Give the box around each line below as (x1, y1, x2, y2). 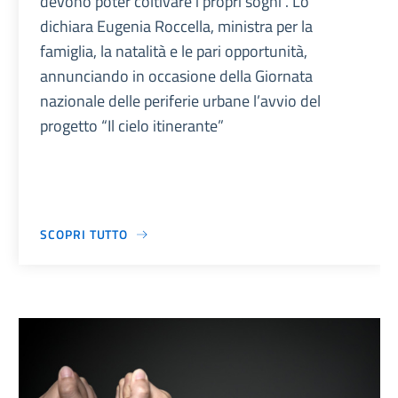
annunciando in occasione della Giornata (40, 64, 314, 89)
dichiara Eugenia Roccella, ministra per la (40, 14, 314, 39)
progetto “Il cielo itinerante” (40, 114, 225, 139)
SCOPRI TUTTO (40, 225, 129, 244)
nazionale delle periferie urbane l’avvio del (40, 89, 322, 114)
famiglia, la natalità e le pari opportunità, (40, 39, 308, 64)
